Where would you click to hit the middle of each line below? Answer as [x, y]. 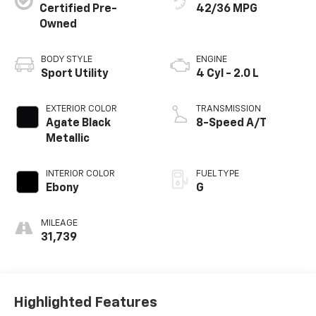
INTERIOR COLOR [80, 174]
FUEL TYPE [218, 174]
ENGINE [212, 60]
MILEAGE [59, 224]
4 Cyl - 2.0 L [227, 74]
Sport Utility [74, 74]
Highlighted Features [85, 302]
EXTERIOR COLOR [81, 109]
